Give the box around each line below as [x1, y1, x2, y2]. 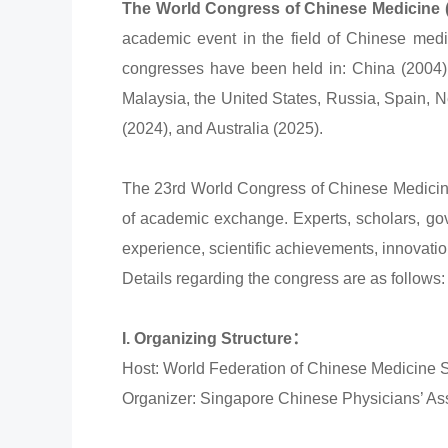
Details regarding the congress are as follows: [122, 270, 445, 288]
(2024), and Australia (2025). [122, 120, 323, 138]
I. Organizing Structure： [122, 330, 308, 348]
